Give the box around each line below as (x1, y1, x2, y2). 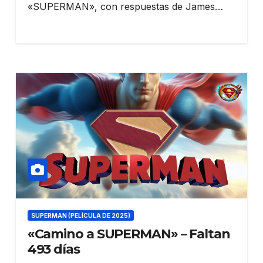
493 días (27, 241, 80, 257)
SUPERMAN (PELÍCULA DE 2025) (31, 211, 130, 219)
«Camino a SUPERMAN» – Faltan (27, 225, 230, 242)
